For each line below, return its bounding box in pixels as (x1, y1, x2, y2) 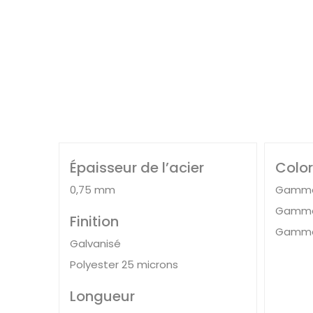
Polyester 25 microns (70, 256, 179, 272)
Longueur (70, 286, 136, 306)
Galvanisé (70, 235, 122, 251)
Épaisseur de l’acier (70, 157, 205, 177)
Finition (70, 211, 119, 231)
